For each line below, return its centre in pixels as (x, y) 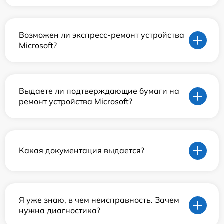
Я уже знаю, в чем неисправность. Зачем (99, 200)
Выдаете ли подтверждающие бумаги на (99, 91)
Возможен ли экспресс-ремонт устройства (102, 35)
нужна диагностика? (60, 210)
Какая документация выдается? (82, 151)
